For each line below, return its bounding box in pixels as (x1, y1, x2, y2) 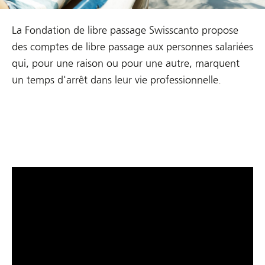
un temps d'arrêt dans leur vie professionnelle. (12, 73, 221, 86)
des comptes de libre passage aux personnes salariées (12, 40, 253, 53)
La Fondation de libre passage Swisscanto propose (12, 24, 238, 37)
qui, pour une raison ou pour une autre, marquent (12, 57, 240, 70)
